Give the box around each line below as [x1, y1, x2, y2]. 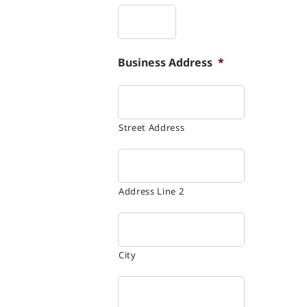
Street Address [119, 121, 185, 134]
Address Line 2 [119, 184, 184, 197]
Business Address [118, 54, 212, 70]
